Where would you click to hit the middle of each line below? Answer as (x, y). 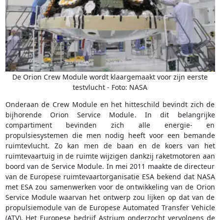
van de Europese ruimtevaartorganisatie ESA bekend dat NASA (110, 176)
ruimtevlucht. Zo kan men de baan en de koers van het (110, 145)
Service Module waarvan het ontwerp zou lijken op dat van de (110, 197)
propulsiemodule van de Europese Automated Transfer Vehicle (110, 207)
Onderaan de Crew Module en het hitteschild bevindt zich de (110, 104)
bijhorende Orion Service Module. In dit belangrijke (110, 114)
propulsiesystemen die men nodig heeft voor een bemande (110, 135)
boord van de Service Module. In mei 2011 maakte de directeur (110, 166)
